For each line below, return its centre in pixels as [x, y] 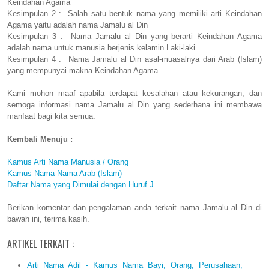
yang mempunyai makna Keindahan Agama [83, 71]
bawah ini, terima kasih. [48, 219]
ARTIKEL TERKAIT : [41, 244]
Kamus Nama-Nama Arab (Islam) [65, 174]
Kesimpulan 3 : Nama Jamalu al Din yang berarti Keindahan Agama [134, 37]
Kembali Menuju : [40, 139]
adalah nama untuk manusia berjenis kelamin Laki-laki [101, 48]
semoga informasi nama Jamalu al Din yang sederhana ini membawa [134, 105]
